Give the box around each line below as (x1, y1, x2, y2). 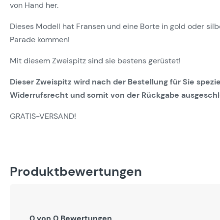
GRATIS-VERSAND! (10, 111, 76, 121)
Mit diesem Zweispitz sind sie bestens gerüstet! (10, 55, 181, 66)
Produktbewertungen (10, 163, 142, 180)
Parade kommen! (10, 34, 70, 45)
